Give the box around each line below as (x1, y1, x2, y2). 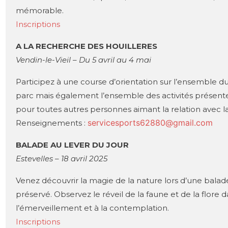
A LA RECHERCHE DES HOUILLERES (16, 41, 157, 51)
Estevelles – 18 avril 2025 (16, 153, 107, 163)
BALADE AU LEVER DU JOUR (16, 139, 131, 150)
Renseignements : (16, 118, 88, 128)
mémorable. (16, 5, 64, 15)
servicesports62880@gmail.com (88, 117, 213, 128)
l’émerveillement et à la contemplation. (16, 203, 169, 213)
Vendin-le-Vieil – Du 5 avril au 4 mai (16, 54, 151, 65)
